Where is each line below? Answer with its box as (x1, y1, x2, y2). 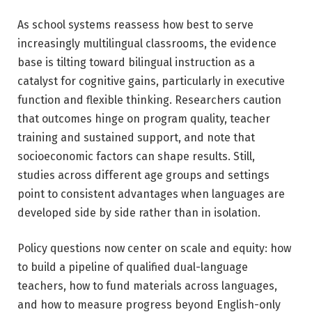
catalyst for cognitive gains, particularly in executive (17, 74, 285, 88)
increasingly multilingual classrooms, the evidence (17, 36, 276, 50)
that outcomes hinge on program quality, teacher (17, 111, 270, 125)
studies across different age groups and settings (17, 168, 270, 182)
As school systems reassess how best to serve (17, 17, 253, 31)
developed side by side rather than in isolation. (17, 205, 260, 219)
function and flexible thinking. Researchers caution (17, 93, 281, 107)
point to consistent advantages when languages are (17, 187, 285, 201)
